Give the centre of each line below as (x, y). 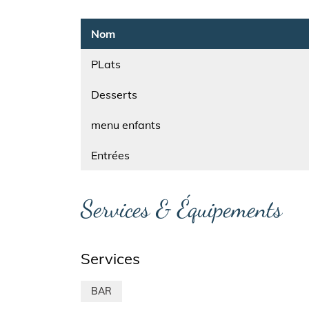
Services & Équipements (181, 209)
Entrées (110, 156)
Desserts (114, 95)
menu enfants (126, 125)
